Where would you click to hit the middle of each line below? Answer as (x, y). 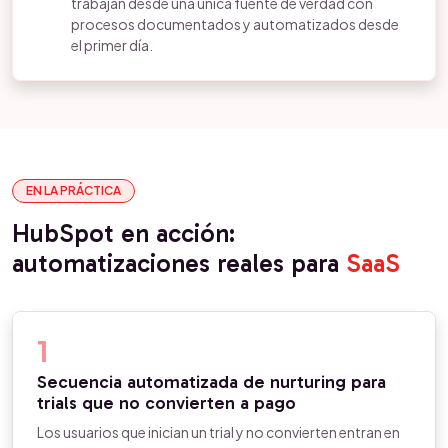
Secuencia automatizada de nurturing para (211, 382)
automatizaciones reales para (179, 263)
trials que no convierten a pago (166, 403)
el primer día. (112, 45)
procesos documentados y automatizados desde (235, 24)
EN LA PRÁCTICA (73, 190)
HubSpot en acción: (123, 233)
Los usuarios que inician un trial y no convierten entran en (218, 432)
